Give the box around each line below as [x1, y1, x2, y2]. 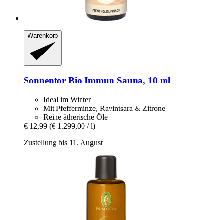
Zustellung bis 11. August [24, 138, 103, 147]
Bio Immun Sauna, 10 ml [66, 75, 170, 85]
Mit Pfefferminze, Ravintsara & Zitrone [43, 104, 165, 112]
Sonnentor [24, 75, 66, 85]
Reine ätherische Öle [43, 112, 108, 121]
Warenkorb [27, 31, 58, 39]
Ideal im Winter [43, 95, 91, 104]
